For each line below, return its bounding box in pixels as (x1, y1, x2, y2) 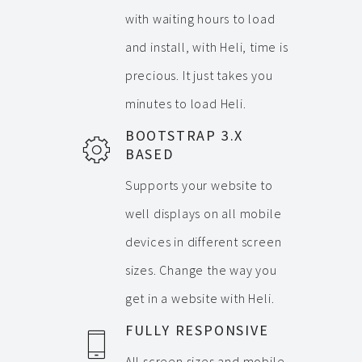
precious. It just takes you (124, 67, 273, 83)
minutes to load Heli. (124, 95, 246, 112)
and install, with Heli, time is (124, 39, 288, 55)
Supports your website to (124, 177, 274, 193)
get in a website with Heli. (124, 290, 275, 306)
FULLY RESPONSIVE (124, 321, 269, 339)
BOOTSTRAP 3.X (124, 126, 244, 145)
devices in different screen (124, 234, 282, 250)
